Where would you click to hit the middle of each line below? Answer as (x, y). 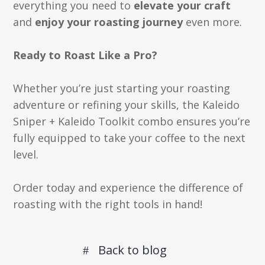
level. (26, 154)
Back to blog (132, 250)
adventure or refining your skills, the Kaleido (127, 105)
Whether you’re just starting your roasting (122, 88)
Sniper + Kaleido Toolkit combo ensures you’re (132, 121)
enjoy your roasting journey (109, 22)
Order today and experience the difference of (128, 188)
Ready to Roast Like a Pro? (85, 55)
